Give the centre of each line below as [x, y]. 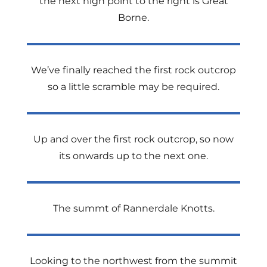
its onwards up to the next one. [133, 156]
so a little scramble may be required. [133, 87]
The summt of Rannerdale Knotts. [133, 208]
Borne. [133, 18]
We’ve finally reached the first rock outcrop [133, 70]
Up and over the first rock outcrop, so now [133, 139]
